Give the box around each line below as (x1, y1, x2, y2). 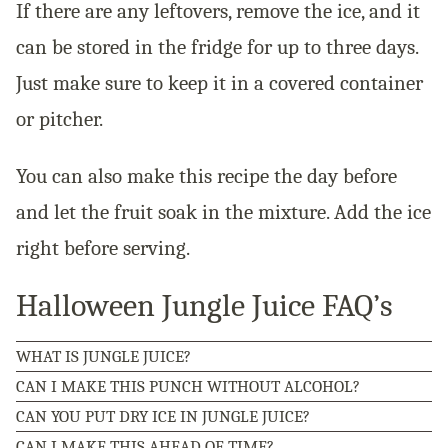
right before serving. (16, 236, 190, 261)
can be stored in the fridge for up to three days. (16, 35, 418, 60)
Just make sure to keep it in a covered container (16, 71, 423, 96)
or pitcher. (16, 107, 103, 132)
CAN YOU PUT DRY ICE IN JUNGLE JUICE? (16, 407, 310, 427)
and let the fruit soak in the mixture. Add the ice (16, 200, 431, 225)
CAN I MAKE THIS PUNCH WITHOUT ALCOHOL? (16, 377, 360, 397)
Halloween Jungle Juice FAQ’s (16, 287, 393, 325)
